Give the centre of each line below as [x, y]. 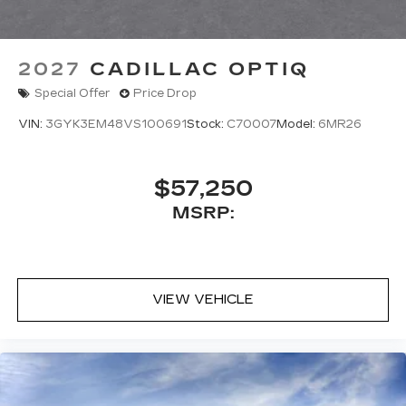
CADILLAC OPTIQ [199, 68]
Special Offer [72, 94]
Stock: [207, 125]
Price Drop [165, 94]
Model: [297, 125]
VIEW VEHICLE [203, 300]
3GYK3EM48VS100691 [116, 125]
